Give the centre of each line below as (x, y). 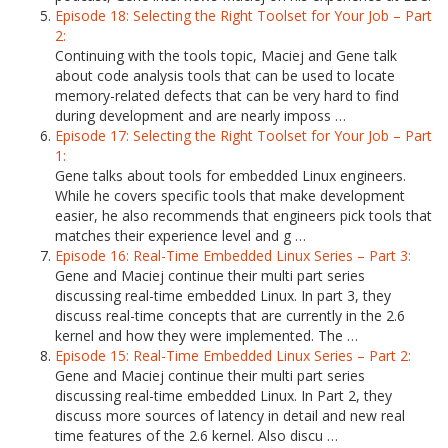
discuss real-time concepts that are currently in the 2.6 (230, 315)
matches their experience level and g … (180, 235)
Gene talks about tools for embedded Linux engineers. (230, 175)
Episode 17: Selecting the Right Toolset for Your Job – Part (243, 135)
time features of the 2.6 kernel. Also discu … (196, 435)
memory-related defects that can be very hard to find (227, 95)
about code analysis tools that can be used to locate (225, 75)
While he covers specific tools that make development (230, 195)
